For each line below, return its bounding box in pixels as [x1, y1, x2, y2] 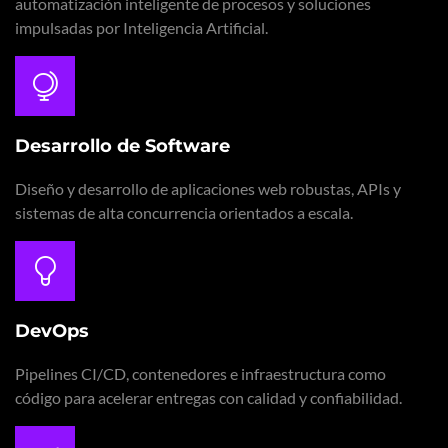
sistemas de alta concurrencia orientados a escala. [15, 203, 353, 222]
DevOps [15, 320, 89, 342]
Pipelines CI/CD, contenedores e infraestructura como [15, 364, 386, 383]
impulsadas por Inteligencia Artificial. [15, 18, 268, 37]
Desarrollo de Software [15, 135, 230, 157]
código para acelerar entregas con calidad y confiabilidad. [15, 388, 402, 407]
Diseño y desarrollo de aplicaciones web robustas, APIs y [15, 179, 401, 198]
